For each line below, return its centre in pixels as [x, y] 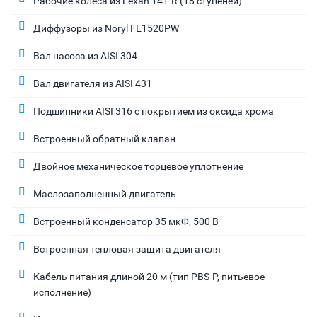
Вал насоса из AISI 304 [85, 56]
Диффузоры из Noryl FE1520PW [106, 28]
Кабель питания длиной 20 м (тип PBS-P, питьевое [149, 276]
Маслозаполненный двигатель [105, 194]
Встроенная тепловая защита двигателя [127, 249]
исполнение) [62, 292]
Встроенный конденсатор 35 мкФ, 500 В [126, 221]
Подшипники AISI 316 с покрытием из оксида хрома [154, 111]
